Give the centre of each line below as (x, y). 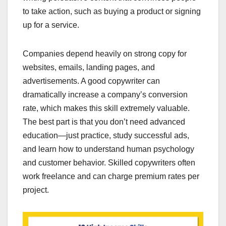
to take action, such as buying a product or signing (112, 11)
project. (36, 190)
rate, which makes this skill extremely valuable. (106, 108)
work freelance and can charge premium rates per (111, 176)
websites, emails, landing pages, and (89, 67)
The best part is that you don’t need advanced (104, 122)
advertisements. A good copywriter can (91, 81)
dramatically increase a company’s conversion (105, 94)
